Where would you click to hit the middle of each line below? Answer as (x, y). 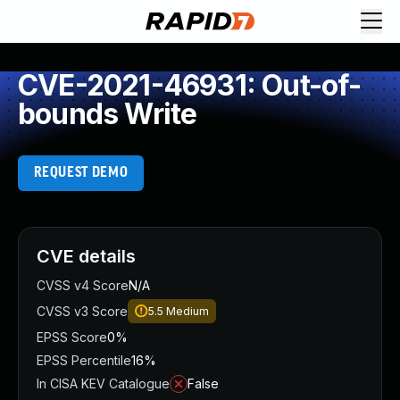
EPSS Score (72, 337)
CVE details (86, 256)
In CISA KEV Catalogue (103, 383)
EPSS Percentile (84, 360)
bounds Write (108, 114)
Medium (187, 311)
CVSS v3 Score (82, 311)
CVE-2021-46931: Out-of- (190, 85)
